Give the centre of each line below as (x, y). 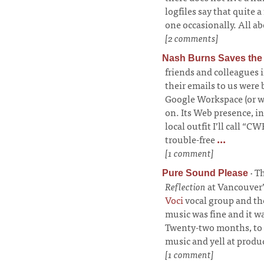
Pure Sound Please (205, 173)
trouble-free (190, 139)
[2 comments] (192, 38)
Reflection (185, 187)
